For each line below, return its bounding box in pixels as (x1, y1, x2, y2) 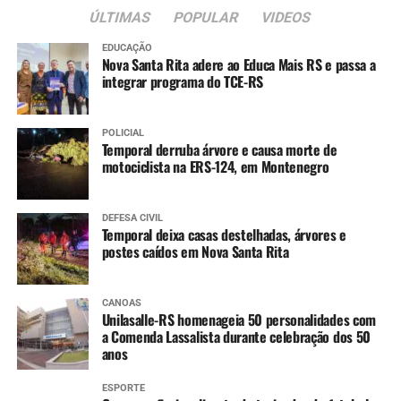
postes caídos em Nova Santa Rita (101, 241, 289, 263)
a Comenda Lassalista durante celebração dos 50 (101, 326, 371, 348)
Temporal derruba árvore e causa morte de (101, 139, 337, 161)
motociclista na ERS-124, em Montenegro (101, 156, 329, 178)
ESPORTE (101, 382, 145, 395)
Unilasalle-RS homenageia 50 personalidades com (101, 309, 376, 331)
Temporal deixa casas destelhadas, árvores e (101, 224, 346, 246)
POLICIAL (101, 127, 144, 140)
